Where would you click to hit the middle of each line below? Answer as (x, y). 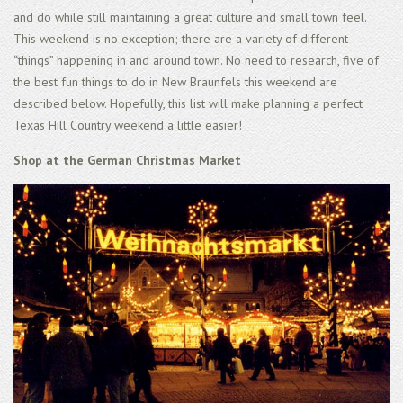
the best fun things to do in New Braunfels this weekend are (175, 81)
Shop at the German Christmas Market (127, 160)
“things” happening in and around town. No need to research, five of (196, 60)
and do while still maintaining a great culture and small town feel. (190, 17)
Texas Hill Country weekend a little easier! (128, 125)
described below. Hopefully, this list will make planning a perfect (188, 103)
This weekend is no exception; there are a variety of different (181, 38)
